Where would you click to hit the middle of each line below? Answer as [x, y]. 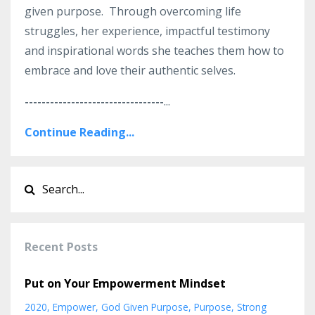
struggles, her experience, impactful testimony [147, 31]
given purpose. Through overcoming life [133, 11]
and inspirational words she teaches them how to [154, 50]
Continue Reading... [79, 132]
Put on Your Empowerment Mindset [125, 283]
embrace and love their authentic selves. [130, 70]
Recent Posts [61, 246]
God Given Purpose [145, 307]
